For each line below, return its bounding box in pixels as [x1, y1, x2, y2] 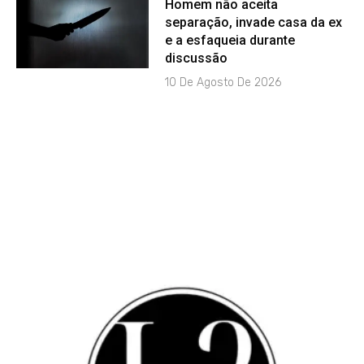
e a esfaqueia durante [165, 32, 296, 49]
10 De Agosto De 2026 [165, 76, 282, 90]
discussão [165, 50, 228, 67]
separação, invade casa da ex [165, 15, 343, 31]
